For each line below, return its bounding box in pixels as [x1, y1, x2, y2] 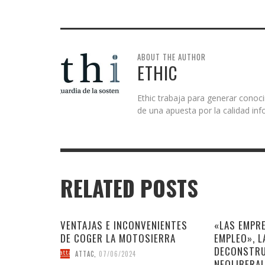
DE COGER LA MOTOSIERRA [60, 231, 176, 246]
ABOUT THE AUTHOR [137, 51, 206, 63]
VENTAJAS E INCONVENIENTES [60, 218, 188, 233]
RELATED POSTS [60, 172, 198, 205]
